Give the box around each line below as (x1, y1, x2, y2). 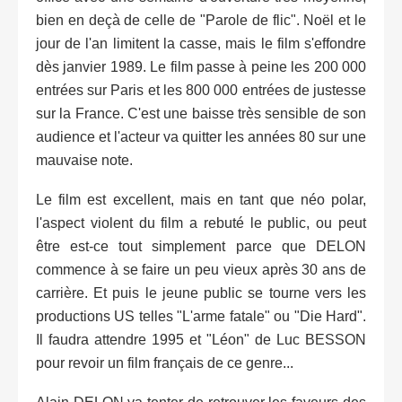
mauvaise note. (36, 153, 133, 169)
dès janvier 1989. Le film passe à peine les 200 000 (36, 59, 366, 75)
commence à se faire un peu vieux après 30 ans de (36, 262, 366, 278)
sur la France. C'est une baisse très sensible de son (36, 106, 366, 122)
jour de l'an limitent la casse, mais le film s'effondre (36, 36, 366, 52)
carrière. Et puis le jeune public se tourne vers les (36, 285, 366, 301)
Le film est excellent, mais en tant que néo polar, (36, 192, 366, 208)
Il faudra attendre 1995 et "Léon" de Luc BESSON (36, 332, 366, 348)
